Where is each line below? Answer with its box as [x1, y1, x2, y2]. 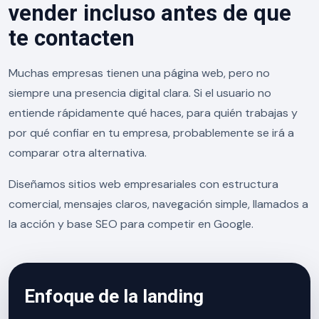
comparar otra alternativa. [9, 145, 147, 160]
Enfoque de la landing [24, 286, 204, 307]
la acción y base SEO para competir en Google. [9, 216, 253, 231]
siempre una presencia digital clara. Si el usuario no [9, 85, 271, 100]
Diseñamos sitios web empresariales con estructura [9, 177, 278, 192]
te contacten [9, 25, 135, 51]
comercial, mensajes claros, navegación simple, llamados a [9, 197, 308, 211]
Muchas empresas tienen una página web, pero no [9, 66, 270, 80]
